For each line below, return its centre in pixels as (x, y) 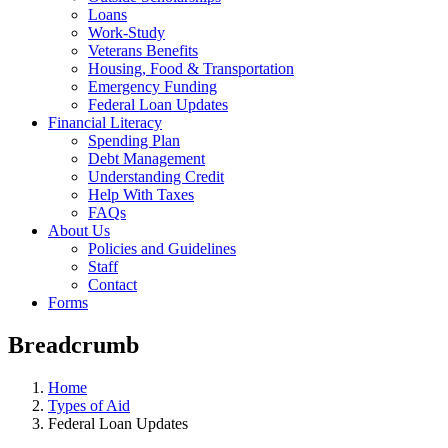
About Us (79, 231)
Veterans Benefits (143, 51)
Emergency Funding (152, 87)
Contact (112, 285)
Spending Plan (134, 141)
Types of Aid (89, 405)
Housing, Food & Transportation (191, 69)
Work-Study (126, 33)
